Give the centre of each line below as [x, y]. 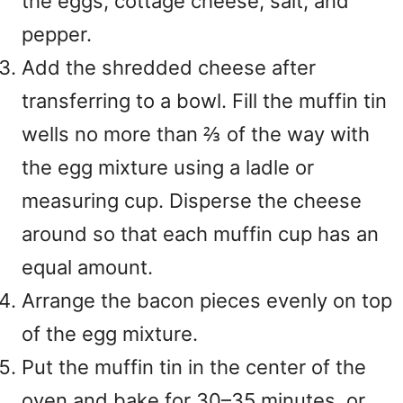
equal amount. [87, 267]
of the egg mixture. [110, 334]
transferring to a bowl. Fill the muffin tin [204, 101]
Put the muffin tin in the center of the [194, 367]
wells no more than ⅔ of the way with [196, 134]
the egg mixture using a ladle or [168, 167]
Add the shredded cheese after [169, 67]
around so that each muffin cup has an [200, 234]
